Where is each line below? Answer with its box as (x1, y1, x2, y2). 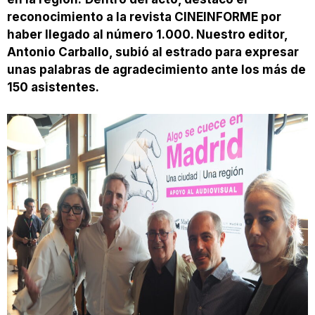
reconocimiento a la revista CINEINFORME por (7, 9, 281, 24)
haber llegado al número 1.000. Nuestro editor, (7, 27, 288, 41)
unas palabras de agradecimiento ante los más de (7, 62, 306, 77)
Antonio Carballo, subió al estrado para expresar (7, 44, 299, 59)
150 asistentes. (7, 79, 99, 94)
